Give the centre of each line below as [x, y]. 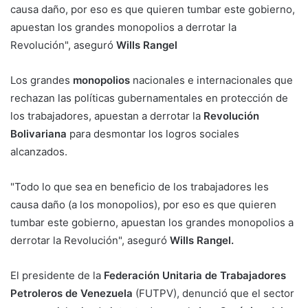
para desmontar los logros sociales [153, 134]
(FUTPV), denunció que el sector [213, 294]
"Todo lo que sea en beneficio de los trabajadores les [140, 187]
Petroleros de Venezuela [71, 294]
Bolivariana [38, 134]
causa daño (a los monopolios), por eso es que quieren [143, 205]
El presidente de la [56, 276]
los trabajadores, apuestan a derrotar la [107, 116]
